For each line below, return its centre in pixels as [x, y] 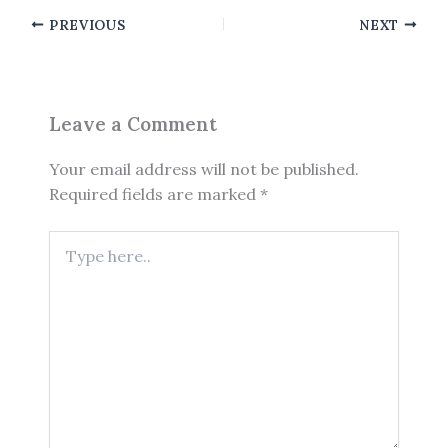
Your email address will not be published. [203, 169]
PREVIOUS [85, 24]
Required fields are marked [154, 194]
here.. [66, 260]
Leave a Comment [132, 123]
